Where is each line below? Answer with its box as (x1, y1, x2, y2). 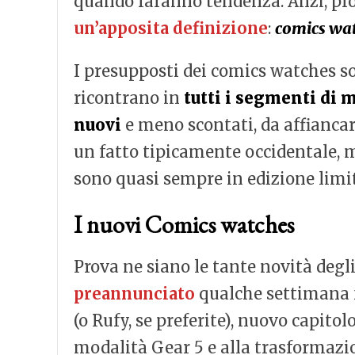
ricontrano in (74, 88, 184, 108)
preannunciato (74, 284, 195, 303)
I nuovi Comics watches (74, 209, 294, 240)
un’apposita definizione (74, 18, 268, 38)
